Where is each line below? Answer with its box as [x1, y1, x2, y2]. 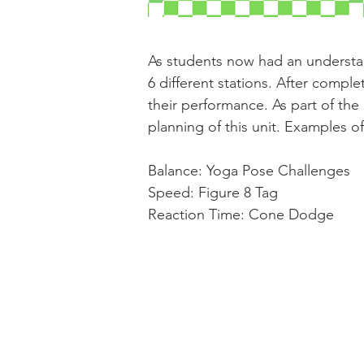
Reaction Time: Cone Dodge [148, 206, 334, 223]
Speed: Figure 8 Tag [148, 184, 278, 201]
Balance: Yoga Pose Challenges [148, 162, 350, 180]
